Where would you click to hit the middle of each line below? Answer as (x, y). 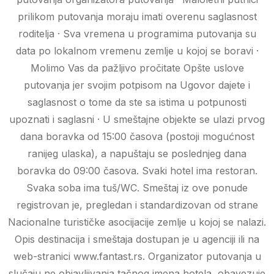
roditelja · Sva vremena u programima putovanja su (137, 34)
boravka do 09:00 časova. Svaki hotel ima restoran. (137, 171)
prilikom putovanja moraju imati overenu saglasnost (137, 17)
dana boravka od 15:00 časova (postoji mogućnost (137, 137)
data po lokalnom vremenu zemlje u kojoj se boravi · (137, 51)
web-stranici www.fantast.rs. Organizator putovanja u (137, 257)
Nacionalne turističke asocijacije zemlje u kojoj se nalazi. (137, 222)
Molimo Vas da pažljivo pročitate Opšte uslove (137, 68)
